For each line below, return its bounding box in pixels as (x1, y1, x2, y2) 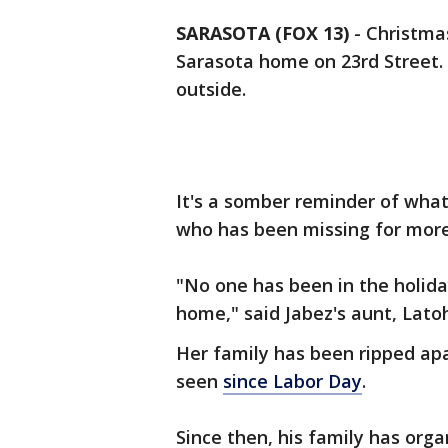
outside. (176, 77, 246, 101)
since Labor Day (223, 369, 362, 393)
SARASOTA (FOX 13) (176, 21, 349, 45)
